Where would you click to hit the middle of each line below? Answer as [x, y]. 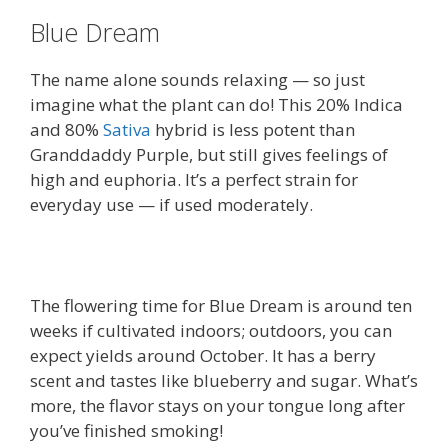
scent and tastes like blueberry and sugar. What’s [224, 380]
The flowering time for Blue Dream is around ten [221, 305]
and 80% [66, 129]
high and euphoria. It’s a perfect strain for [194, 179]
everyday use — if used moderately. [171, 204]
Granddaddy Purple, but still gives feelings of [209, 154]
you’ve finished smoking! [126, 430]
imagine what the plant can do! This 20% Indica [216, 104]
